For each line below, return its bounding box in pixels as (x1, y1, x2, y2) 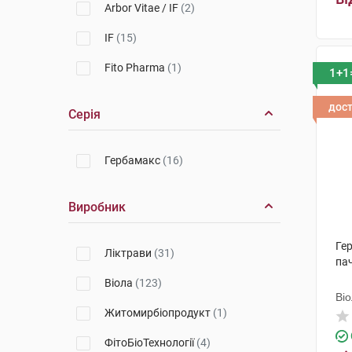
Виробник (68, 200, 126, 214)
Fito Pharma (104, 61, 167, 74)
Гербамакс (104, 154, 163, 167)
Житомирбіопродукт (104, 306, 213, 319)
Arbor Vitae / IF (104, 2, 181, 14)
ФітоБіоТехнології (104, 336, 196, 349)
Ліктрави (104, 247, 154, 259)
